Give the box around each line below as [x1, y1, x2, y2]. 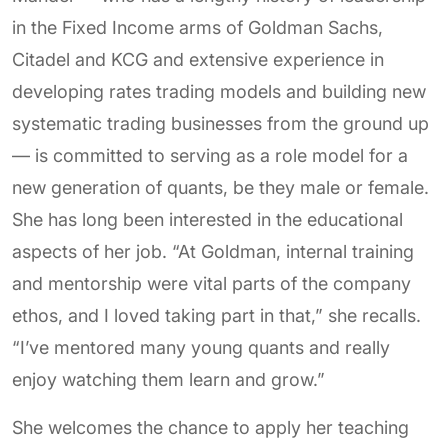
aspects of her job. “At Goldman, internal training [12, 241, 414, 262]
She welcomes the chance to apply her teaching [12, 417, 409, 438]
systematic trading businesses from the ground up [12, 113, 429, 134]
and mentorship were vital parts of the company [12, 273, 411, 294]
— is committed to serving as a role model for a [12, 145, 408, 166]
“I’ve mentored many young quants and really [12, 337, 390, 358]
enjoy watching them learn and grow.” [12, 369, 325, 390]
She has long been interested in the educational [12, 209, 403, 230]
